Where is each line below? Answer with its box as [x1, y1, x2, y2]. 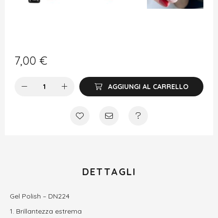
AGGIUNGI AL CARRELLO [108, 82, 189, 91]
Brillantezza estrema [16, 207, 82, 216]
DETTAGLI [82, 165, 136, 178]
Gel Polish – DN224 [10, 192, 70, 200]
